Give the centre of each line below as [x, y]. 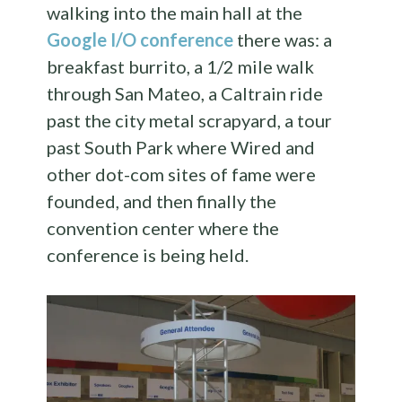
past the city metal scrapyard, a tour [190, 120]
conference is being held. [148, 254]
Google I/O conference [140, 39]
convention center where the [163, 227]
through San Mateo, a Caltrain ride [185, 93]
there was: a [283, 39]
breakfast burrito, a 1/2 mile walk [181, 66]
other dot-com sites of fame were [182, 174]
